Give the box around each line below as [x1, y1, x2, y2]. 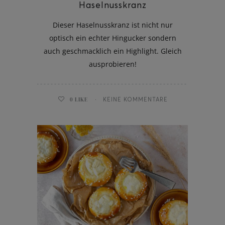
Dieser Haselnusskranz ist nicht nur [52, 20, 173, 30]
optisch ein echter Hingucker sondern [49, 33, 176, 43]
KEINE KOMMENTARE [102, 95, 168, 103]
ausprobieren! [88, 59, 137, 69]
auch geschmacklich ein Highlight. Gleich [43, 46, 182, 56]
